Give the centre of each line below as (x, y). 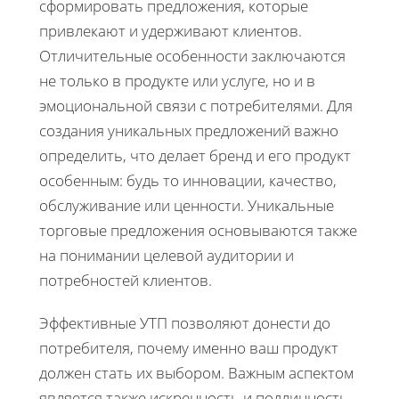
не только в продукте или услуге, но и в (177, 80)
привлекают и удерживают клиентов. (171, 30)
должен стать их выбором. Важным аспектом (196, 372)
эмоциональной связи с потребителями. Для (196, 105)
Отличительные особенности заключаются (192, 55)
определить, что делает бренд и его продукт (195, 155)
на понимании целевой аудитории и (167, 255)
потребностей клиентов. (126, 280)
